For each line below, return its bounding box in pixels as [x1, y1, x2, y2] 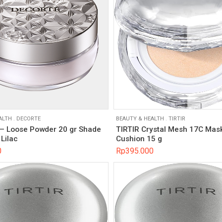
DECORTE [16, 115, 41, 122]
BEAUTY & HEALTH [116, 115, 164, 122]
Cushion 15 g [116, 134, 162, 144]
